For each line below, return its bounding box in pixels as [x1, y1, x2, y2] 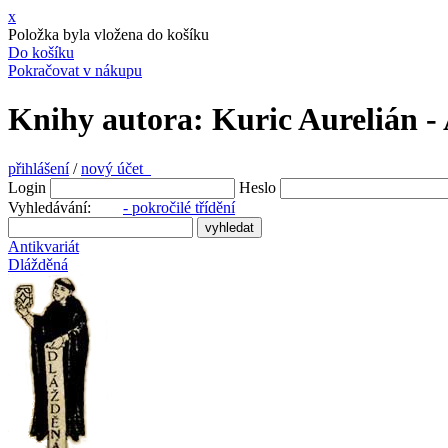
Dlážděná [8, 255, 68, 273]
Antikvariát [8, 237, 79, 255]
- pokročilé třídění [123, 198, 235, 216]
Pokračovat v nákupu [8, 62, 142, 79]
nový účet [81, 159, 151, 177]
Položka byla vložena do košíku [8, 26, 209, 43]
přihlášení [8, 159, 69, 177]
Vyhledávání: [8, 198, 123, 216]
